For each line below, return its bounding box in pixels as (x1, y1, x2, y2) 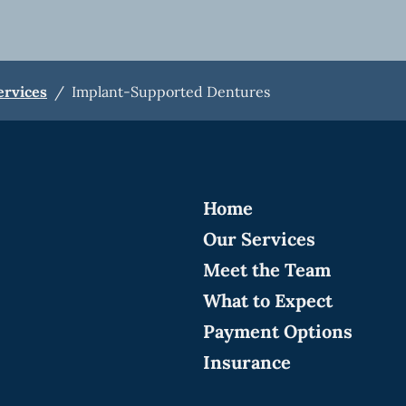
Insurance (203, 351, 291, 374)
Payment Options (203, 320, 353, 343)
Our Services (203, 227, 315, 251)
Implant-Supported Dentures (72, 82, 270, 101)
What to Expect (203, 289, 333, 313)
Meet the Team (203, 258, 331, 282)
